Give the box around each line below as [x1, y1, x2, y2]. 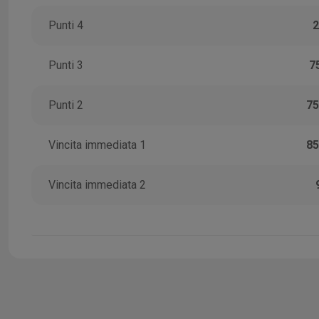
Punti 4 [48, 19, 83, 33]
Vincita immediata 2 [48, 178, 146, 192]
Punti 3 [48, 58, 83, 73]
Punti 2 [48, 98, 83, 113]
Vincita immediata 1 [48, 138, 146, 152]
